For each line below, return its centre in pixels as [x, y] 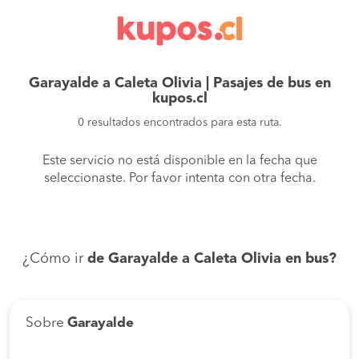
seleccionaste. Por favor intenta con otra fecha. [179, 179]
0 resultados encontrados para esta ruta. [179, 123]
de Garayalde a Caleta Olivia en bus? [212, 259]
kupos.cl [179, 99]
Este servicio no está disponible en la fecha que [179, 161]
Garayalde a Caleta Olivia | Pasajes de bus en [179, 83]
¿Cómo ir [55, 259]
